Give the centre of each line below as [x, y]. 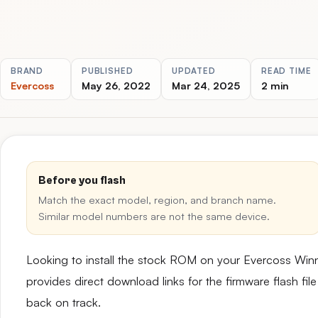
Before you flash [82, 180]
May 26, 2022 [116, 85]
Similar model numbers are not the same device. [154, 216]
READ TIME [286, 71]
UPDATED [194, 71]
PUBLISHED [108, 71]
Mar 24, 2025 [206, 85]
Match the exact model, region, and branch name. [157, 199]
